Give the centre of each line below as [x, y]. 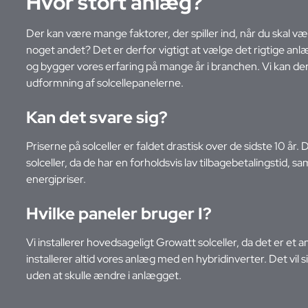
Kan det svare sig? [97, 117]
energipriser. [56, 179]
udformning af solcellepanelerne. [105, 82]
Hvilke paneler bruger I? [119, 213]
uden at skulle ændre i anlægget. [104, 275]
